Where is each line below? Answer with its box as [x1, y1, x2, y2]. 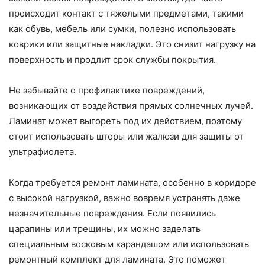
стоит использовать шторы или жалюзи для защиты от [9, 131, 244, 143]
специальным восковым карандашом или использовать [9, 238, 249, 250]
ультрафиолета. [9, 146, 76, 158]
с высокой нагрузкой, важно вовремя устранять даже [9, 192, 240, 204]
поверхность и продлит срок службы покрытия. [9, 54, 216, 66]
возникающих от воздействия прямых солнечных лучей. [9, 100, 253, 112]
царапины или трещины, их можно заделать [9, 223, 201, 235]
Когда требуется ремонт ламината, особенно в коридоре [9, 177, 256, 189]
